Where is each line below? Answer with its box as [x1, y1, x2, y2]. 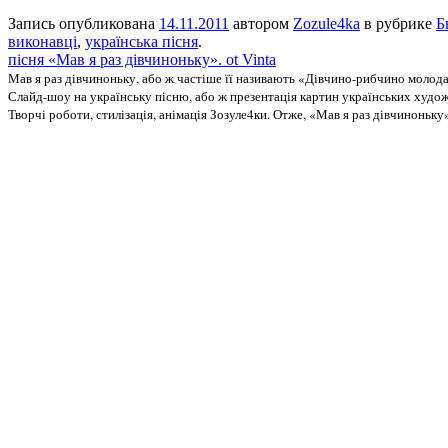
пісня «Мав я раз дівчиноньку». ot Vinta [8, 51, 276, 69]
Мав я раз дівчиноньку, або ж [8, 69, 177, 88]
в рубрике [360, 15, 436, 33]
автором [229, 15, 293, 33]
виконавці [8, 33, 77, 51]
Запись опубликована [8, 15, 159, 33]
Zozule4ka [293, 15, 360, 33]
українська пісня [85, 33, 198, 51]
